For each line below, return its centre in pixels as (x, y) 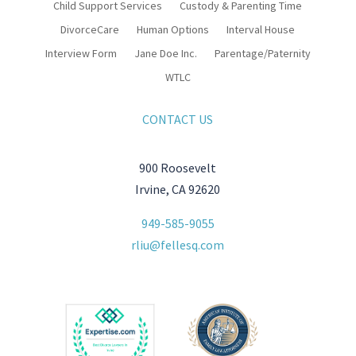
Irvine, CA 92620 (178, 189)
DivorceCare (90, 29)
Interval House (261, 29)
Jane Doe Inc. (165, 53)
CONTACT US (178, 119)
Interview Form (81, 53)
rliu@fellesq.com (178, 244)
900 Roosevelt (178, 167)
